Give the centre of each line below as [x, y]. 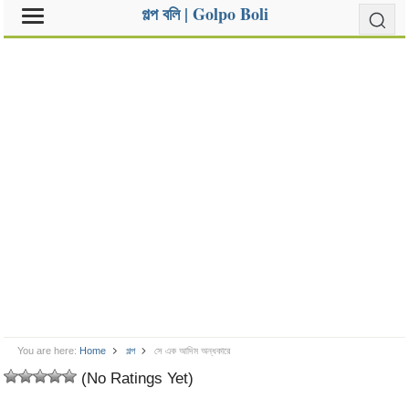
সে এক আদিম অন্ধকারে [192, 351]
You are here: [47, 351]
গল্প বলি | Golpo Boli [204, 14]
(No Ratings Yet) [136, 378]
